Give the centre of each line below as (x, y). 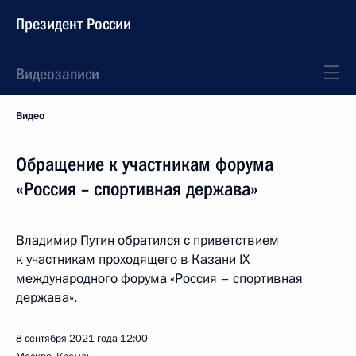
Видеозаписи (58, 74)
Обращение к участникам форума (145, 164)
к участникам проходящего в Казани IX (133, 259)
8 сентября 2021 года (67, 339)
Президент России (74, 24)
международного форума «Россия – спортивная (159, 279)
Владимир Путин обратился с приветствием (147, 240)
